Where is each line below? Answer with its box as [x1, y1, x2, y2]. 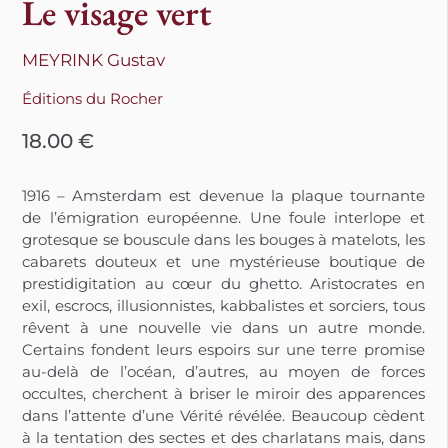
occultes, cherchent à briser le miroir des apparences [22, 384, 425, 404]
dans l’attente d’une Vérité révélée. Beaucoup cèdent [22, 406, 425, 426]
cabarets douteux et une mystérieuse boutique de [22, 252, 425, 272]
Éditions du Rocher [22, 88, 164, 108]
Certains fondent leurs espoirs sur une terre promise [22, 340, 425, 360]
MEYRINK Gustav [22, 49, 166, 70]
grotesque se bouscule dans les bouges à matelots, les [22, 230, 425, 250]
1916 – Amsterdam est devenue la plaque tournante [22, 186, 425, 206]
